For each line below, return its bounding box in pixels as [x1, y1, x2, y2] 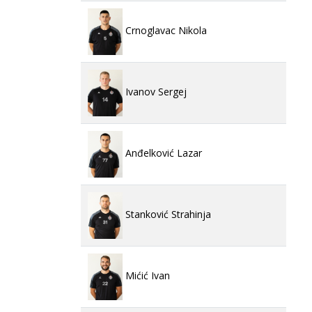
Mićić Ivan [123, 269, 170, 283]
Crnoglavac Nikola [123, 24, 207, 38]
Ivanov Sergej [123, 85, 187, 99]
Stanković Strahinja [123, 208, 211, 221]
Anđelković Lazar [123, 146, 202, 160]
